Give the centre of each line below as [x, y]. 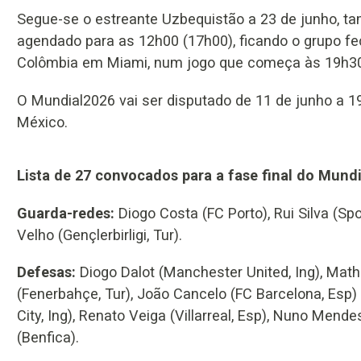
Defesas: [48, 272]
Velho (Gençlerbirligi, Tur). [100, 234]
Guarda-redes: [66, 213]
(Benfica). [48, 338]
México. [42, 122]
